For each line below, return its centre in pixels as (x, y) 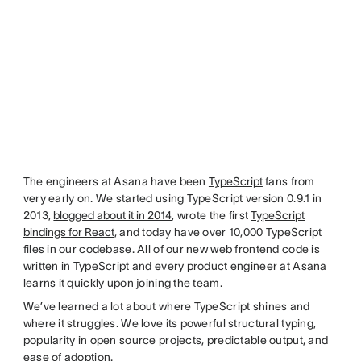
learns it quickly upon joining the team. (124, 282)
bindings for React (68, 232)
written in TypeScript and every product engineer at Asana (175, 266)
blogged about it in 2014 (113, 215)
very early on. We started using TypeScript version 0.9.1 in (172, 198)
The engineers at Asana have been (116, 181)
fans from (288, 181)
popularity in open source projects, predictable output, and (176, 340)
